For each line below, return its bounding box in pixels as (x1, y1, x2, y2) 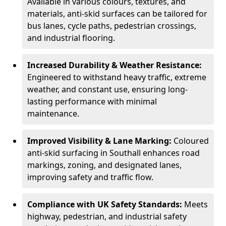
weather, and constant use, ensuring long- (27, 84, 188, 95)
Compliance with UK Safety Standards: (27, 199, 184, 210)
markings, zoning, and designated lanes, (27, 159, 182, 171)
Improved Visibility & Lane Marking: (27, 135, 174, 146)
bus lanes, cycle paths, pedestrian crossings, (27, 20, 196, 31)
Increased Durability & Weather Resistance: (27, 60, 202, 71)
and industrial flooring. (27, 32, 115, 43)
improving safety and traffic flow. (27, 172, 153, 183)
